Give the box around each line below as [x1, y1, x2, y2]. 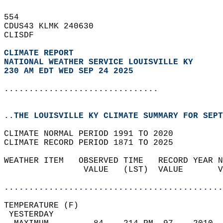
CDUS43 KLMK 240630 [4, 22, 104, 31]
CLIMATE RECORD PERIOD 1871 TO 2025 [4, 138, 183, 147]
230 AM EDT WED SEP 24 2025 [4, 67, 133, 76]
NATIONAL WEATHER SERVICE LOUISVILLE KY [4, 58, 193, 67]
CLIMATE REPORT [4, 49, 79, 58]
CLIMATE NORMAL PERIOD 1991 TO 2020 [4, 129, 183, 138]
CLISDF [4, 31, 44, 40]
